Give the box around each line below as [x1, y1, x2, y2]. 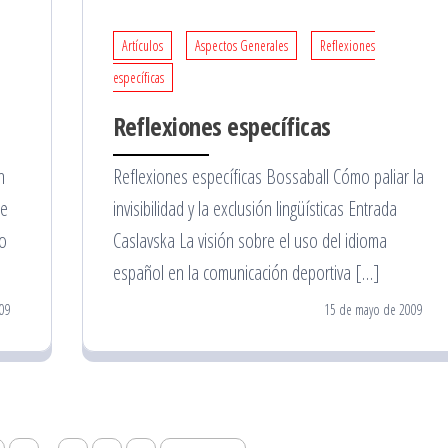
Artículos [121, 35, 163, 55]
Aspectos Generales [194, 35, 288, 55]
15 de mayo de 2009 [324, 299, 423, 319]
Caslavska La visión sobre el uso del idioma [112, 226, 387, 254]
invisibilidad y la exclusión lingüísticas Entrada [112, 194, 397, 222]
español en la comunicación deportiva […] [112, 258, 380, 286]
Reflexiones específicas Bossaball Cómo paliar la [112, 162, 424, 190]
